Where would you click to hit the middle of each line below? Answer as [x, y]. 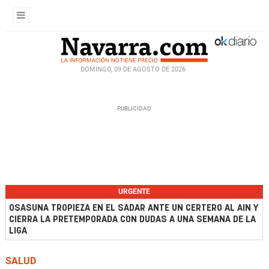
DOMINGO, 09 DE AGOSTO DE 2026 [133, 69]
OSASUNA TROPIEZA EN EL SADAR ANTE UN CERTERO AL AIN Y [134, 208]
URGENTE [134, 192]
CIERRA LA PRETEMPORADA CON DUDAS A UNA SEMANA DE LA [132, 219]
